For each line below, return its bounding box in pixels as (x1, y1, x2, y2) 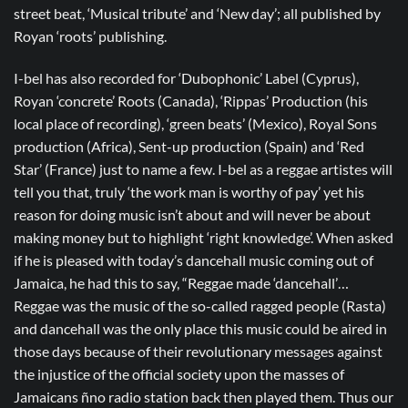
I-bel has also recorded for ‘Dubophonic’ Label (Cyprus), (14, 68, 359, 87)
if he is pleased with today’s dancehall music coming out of (14, 250, 373, 269)
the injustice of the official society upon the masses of (14, 364, 344, 382)
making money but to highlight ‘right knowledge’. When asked (14, 228, 393, 246)
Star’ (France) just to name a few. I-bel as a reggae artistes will (14, 159, 393, 178)
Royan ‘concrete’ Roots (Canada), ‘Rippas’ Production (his (14, 91, 368, 109)
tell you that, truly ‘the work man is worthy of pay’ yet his (14, 182, 364, 200)
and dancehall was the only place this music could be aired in (14, 319, 387, 337)
